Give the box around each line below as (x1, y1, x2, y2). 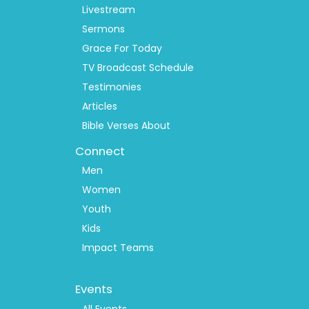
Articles (82, 99, 118, 114)
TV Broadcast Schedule (82, 61, 195, 75)
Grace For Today (82, 41, 163, 56)
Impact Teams (82, 241, 154, 255)
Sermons (82, 22, 126, 37)
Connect (74, 142, 125, 159)
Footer (67, 272, 109, 290)
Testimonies (82, 80, 142, 94)
